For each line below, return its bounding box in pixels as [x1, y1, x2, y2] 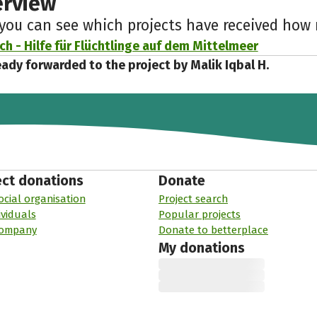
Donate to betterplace [158, 224, 268, 237]
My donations [158, 240, 245, 257]
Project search [158, 192, 228, 206]
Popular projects [158, 208, 241, 221]
